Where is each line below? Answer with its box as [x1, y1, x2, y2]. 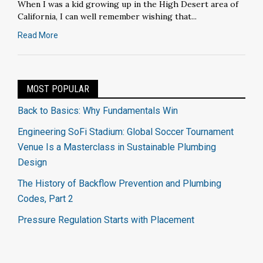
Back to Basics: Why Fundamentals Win [18, 104, 178, 116]
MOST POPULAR [26, 83, 89, 95]
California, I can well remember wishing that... [18, 11, 197, 22]
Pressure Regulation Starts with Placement [18, 214, 194, 225]
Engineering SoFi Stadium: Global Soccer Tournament [18, 126, 234, 137]
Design [18, 156, 47, 168]
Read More [18, 30, 58, 40]
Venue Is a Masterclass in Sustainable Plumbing [18, 141, 216, 153]
